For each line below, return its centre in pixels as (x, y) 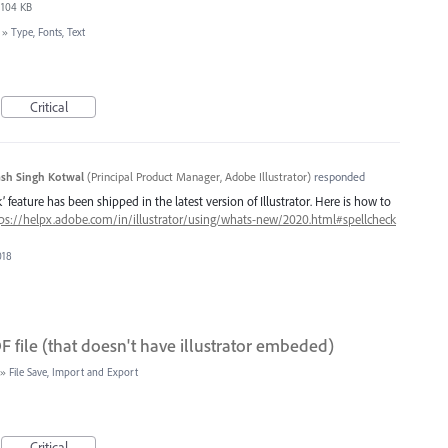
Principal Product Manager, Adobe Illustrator (198, 176)
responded (337, 176)
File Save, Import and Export (73, 372)
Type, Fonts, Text (48, 31)
